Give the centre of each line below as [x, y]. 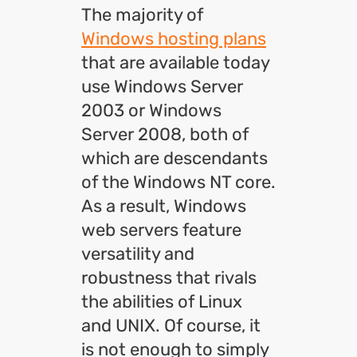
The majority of [142, 15]
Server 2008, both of [165, 134]
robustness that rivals [169, 278]
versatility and [138, 254]
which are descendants [175, 158]
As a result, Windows [164, 206]
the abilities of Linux [162, 302]
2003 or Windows [151, 110]
